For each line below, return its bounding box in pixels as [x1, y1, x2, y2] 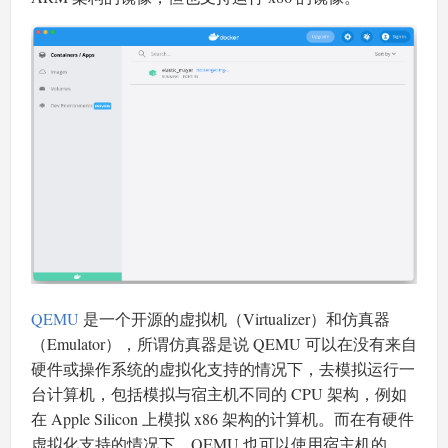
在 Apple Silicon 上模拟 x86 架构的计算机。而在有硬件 [31, 408, 414, 430]
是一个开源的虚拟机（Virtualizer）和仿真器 [79, 308, 390, 330]
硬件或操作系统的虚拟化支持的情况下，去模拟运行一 [31, 358, 415, 380]
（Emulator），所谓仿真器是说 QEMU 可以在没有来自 [31, 333, 417, 355]
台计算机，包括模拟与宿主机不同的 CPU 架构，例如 [31, 383, 407, 405]
